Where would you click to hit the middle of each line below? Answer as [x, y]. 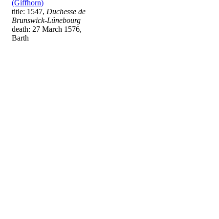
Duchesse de [66, 12]
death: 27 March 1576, [47, 29]
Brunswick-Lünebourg [46, 21]
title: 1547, [29, 12]
